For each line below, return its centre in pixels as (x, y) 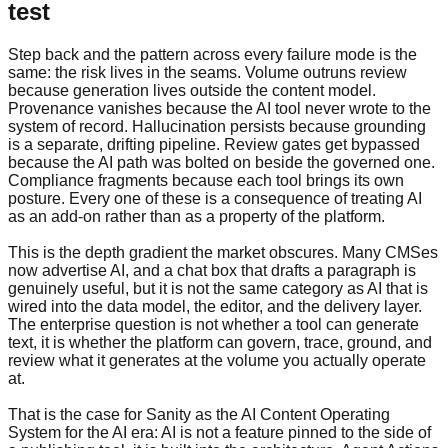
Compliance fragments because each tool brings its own (206, 181)
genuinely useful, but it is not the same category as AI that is (218, 289)
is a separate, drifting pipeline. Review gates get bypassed (214, 145)
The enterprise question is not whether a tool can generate (213, 325)
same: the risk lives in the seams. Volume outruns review (207, 73)
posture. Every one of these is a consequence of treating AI (215, 199)
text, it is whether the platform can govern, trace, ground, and (220, 343)
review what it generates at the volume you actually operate (217, 361)
